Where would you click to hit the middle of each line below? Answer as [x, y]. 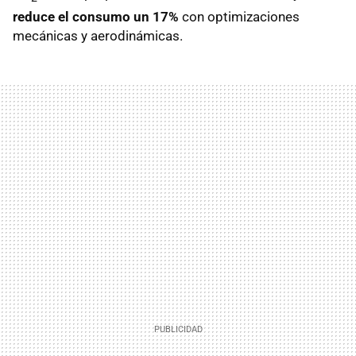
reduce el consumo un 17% [96, 17]
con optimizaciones [239, 17]
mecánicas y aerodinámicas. [98, 36]
